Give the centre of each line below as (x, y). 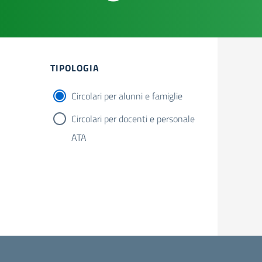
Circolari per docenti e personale (133, 119)
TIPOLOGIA (75, 68)
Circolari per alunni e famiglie (127, 96)
